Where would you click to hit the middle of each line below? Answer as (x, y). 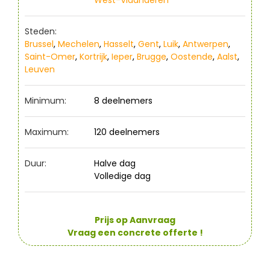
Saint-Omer (50, 56)
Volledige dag (122, 176)
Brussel (39, 44)
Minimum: (46, 100)
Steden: (41, 31)
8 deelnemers (123, 100)
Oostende (192, 56)
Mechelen (79, 44)
